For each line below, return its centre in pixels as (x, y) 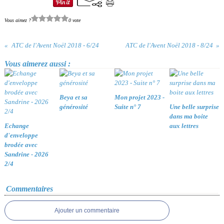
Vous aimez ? (18, 20)
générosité (74, 107)
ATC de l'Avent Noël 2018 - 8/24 (169, 45)
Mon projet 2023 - (139, 97)
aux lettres (184, 126)
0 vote (74, 20)
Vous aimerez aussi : (37, 64)
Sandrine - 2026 (26, 154)
